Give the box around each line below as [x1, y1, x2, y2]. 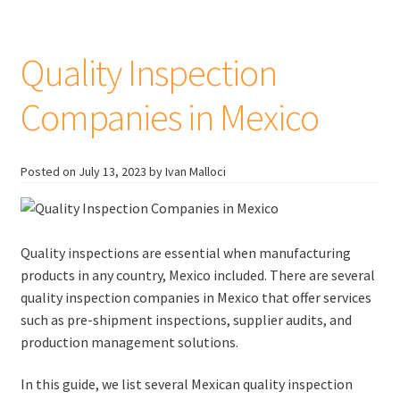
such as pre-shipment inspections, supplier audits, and [20, 310, 352, 329]
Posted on [20, 162, 79, 179]
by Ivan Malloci [148, 162, 226, 179]
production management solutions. [20, 332, 238, 351]
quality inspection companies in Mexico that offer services [20, 287, 371, 306]
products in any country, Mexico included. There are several [20, 265, 375, 284]
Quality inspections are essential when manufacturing [20, 243, 351, 262]
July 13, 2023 [78, 162, 146, 179]
